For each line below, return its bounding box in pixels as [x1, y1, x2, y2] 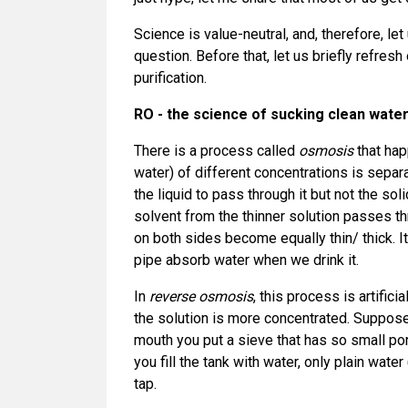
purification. [134, 69, 207, 87]
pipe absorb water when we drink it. [134, 251, 362, 269]
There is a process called [134, 142, 299, 159]
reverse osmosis [149, 288, 253, 305]
